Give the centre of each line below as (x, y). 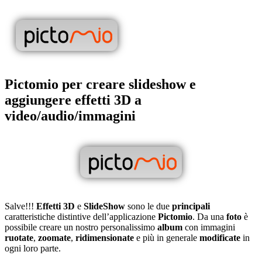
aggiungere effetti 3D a (73, 100)
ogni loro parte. (33, 248)
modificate (221, 237)
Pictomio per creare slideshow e (100, 84)
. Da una (209, 216)
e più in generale (168, 237)
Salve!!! (20, 206)
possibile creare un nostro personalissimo (81, 227)
